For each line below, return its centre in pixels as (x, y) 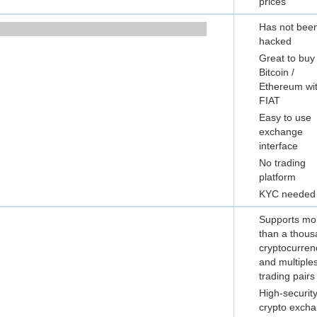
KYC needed (287, 194)
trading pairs (287, 276)
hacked (275, 41)
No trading (282, 163)
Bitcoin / (277, 72)
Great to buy (287, 58)
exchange (281, 132)
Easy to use (285, 117)
